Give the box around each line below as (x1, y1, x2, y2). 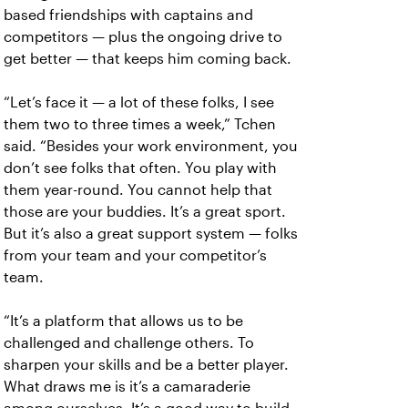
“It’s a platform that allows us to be (4, 312, 243, 329)
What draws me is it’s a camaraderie (4, 378, 250, 394)
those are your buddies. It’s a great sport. (4, 203, 286, 219)
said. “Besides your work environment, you (4, 138, 298, 154)
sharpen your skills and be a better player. (4, 356, 289, 372)
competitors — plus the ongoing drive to (4, 28, 282, 45)
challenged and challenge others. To (4, 334, 254, 351)
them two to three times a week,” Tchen (4, 116, 276, 132)
